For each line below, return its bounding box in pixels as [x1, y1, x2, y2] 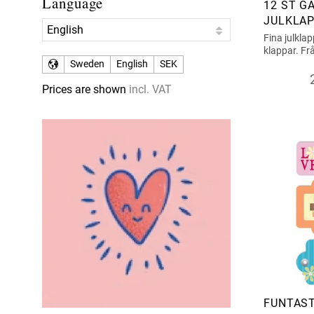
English [116, 58, 148, 71]
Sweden [70, 58, 104, 71]
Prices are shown [42, 83, 129, 97]
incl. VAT [129, 83, 172, 97]
